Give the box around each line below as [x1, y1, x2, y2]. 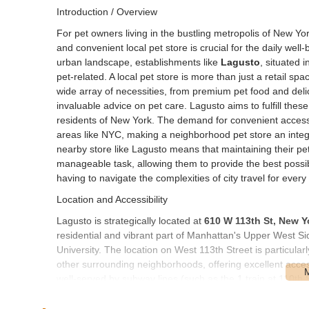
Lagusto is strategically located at [57, 215, 204, 226]
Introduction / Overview [57, 6, 157, 17]
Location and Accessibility [57, 193, 168, 205]
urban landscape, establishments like [57, 56, 221, 68]
